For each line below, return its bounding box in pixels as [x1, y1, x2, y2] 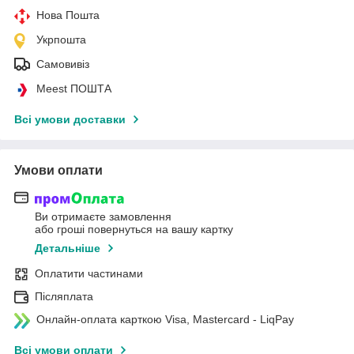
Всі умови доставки [14, 113, 126, 126]
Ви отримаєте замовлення [35, 209, 171, 223]
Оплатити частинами [35, 266, 143, 280]
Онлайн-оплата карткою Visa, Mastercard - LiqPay [36, 312, 294, 326]
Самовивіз [36, 58, 89, 71]
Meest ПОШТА [36, 82, 111, 96]
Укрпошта [36, 33, 86, 47]
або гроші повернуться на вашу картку [35, 222, 233, 235]
